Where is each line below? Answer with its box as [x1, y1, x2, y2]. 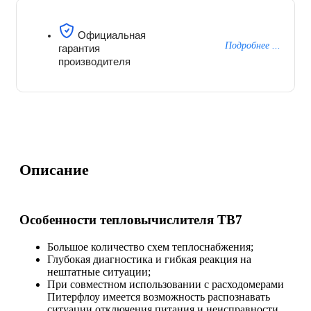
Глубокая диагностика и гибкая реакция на [47, 253, 251, 265]
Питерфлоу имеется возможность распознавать [47, 290, 270, 303]
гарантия [58, 41, 100, 55]
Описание [19, 161, 89, 179]
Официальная [78, 28, 146, 42]
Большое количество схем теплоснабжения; [47, 240, 253, 253]
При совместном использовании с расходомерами [47, 278, 284, 290]
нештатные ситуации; [47, 265, 151, 278]
